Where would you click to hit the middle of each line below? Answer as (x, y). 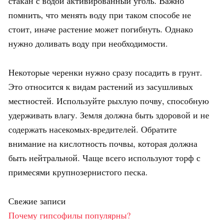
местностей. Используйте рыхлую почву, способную (109, 100)
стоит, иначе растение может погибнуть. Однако (101, 29)
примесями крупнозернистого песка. (78, 172)
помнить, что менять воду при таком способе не (100, 14)
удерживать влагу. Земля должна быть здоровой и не (109, 115)
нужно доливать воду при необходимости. (88, 43)
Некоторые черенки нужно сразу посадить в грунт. (105, 72)
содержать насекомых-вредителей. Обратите (93, 129)
